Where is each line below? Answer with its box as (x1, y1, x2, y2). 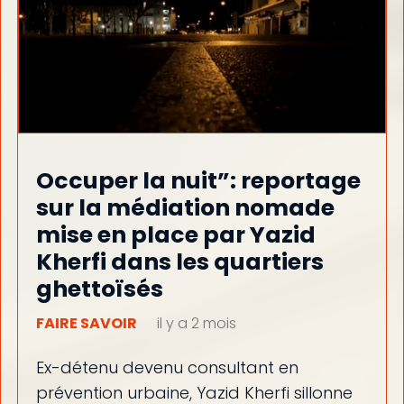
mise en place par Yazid (35, 218, 316, 251)
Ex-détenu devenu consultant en (35, 356, 298, 380)
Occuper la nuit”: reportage (35, 164, 361, 197)
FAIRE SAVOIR (35, 312, 137, 334)
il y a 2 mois (156, 312, 236, 334)
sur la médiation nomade (35, 191, 335, 224)
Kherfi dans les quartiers (35, 245, 324, 278)
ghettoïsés (35, 272, 163, 305)
